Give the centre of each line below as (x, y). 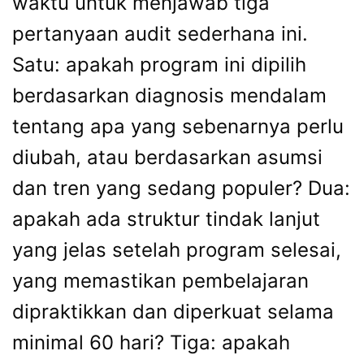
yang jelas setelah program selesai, (177, 250)
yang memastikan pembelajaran (160, 281)
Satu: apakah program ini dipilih (159, 65)
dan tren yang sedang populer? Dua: (181, 188)
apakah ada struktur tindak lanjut (166, 219)
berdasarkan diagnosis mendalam (169, 96)
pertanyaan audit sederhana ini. (160, 34)
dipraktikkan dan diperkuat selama (173, 312)
